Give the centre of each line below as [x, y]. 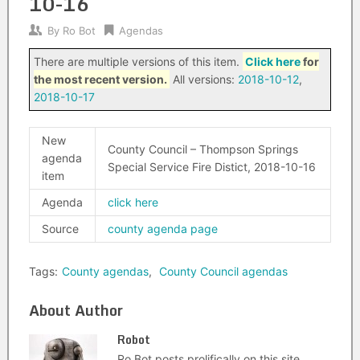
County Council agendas [223, 271]
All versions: [203, 79]
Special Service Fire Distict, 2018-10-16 [211, 167]
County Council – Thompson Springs [202, 149]
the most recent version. [100, 79]
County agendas [105, 271]
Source [60, 229]
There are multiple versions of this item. [138, 61]
